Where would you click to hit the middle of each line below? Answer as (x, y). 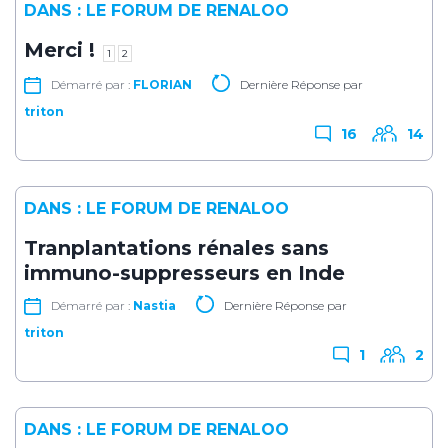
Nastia (154, 305)
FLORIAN (162, 84)
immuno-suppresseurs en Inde (184, 272)
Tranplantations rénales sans (176, 247)
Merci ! (59, 49)
